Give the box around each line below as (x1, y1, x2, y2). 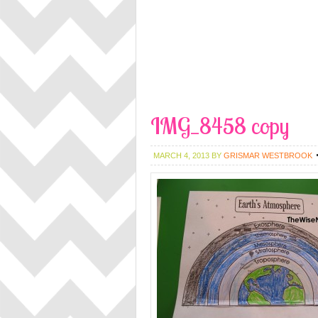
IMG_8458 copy (150, 111, 289, 140)
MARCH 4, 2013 (153, 151, 209, 160)
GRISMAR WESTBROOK (224, 151, 312, 160)
